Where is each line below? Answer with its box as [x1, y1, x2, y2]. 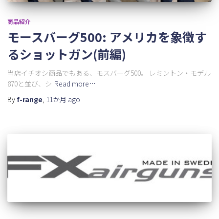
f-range [17, 94, 43, 104]
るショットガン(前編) [7, 44, 126, 63]
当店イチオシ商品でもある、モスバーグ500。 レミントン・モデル [7, 67, 211, 78]
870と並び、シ [7, 78, 52, 88]
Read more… [54, 78, 96, 88]
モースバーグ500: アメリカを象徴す [7, 27, 207, 45]
